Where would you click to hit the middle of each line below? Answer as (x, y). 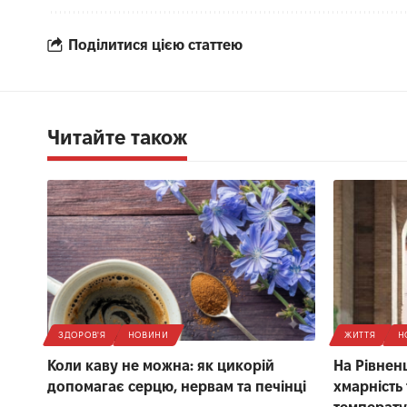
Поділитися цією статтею (155, 45)
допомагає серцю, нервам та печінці (177, 386)
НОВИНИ (148, 334)
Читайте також (117, 137)
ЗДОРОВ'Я (82, 334)
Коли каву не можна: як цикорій (161, 365)
